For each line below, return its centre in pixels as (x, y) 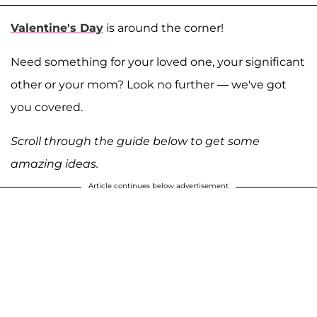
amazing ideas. (54, 163)
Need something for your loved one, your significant (158, 62)
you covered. (47, 107)
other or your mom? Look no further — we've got (149, 84)
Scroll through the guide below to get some (135, 141)
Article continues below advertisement (158, 185)
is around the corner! (163, 28)
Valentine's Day (57, 28)
